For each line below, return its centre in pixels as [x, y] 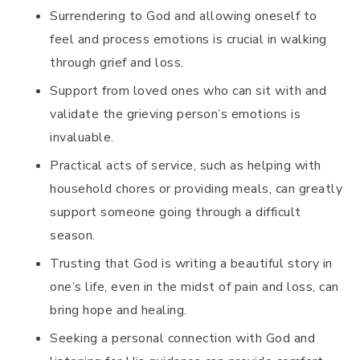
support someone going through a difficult [176, 212]
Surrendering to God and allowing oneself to [184, 16]
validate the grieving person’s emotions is [175, 114]
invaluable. [82, 137]
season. [73, 235]
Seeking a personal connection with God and [182, 338]
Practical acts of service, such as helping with [186, 166]
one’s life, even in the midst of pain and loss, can [194, 287]
